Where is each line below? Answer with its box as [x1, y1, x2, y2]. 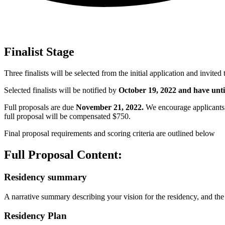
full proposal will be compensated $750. [4, 112, 133, 121]
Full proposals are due [4, 103, 76, 112]
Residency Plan [4, 210, 67, 221]
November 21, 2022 [76, 103, 142, 112]
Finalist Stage [4, 45, 74, 59]
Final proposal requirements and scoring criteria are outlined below [4, 129, 215, 138]
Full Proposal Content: [4, 148, 122, 161]
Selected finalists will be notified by [4, 86, 117, 95]
